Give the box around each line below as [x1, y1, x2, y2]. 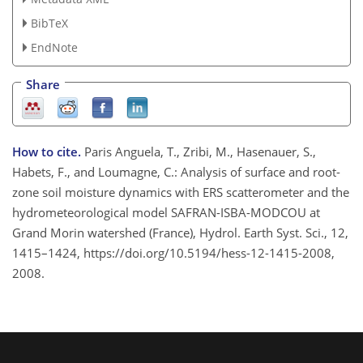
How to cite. [12, 143, 84, 160]
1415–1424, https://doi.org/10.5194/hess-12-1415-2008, [12, 245, 335, 262]
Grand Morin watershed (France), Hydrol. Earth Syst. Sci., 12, [12, 224, 348, 241]
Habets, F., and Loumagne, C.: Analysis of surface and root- [12, 164, 340, 181]
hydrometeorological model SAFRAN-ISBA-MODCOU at [12, 204, 320, 221]
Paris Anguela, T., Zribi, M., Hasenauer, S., [84, 143, 316, 160]
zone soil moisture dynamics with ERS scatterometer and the [12, 184, 349, 201]
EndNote [30, 39, 78, 55]
